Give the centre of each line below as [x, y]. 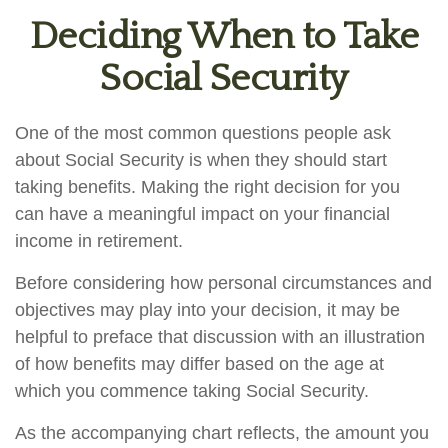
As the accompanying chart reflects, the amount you [222, 433]
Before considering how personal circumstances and [223, 283]
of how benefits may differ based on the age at [199, 364]
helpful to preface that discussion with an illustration [220, 337]
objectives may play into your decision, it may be [207, 310]
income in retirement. [99, 241]
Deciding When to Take [224, 37]
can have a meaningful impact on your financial [202, 214]
